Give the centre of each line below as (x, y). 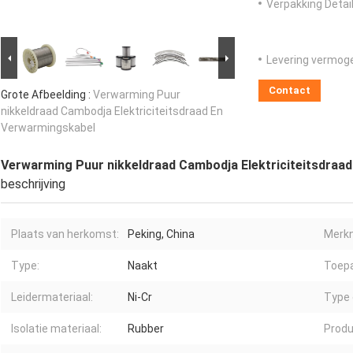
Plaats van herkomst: (65, 234)
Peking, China (161, 234)
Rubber (146, 329)
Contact (290, 91)
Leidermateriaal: (52, 297)
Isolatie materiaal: (56, 329)
